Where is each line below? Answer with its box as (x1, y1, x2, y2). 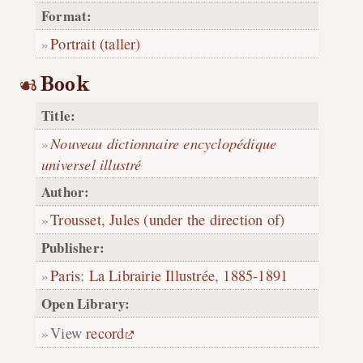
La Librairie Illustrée (88, 265, 216, 286)
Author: (41, 181, 90, 203)
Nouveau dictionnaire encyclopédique (50, 133, 277, 154)
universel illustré (41, 154, 142, 175)
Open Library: (41, 293, 130, 314)
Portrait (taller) (50, 32, 141, 53)
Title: (41, 105, 76, 126)
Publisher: (41, 237, 105, 258)
